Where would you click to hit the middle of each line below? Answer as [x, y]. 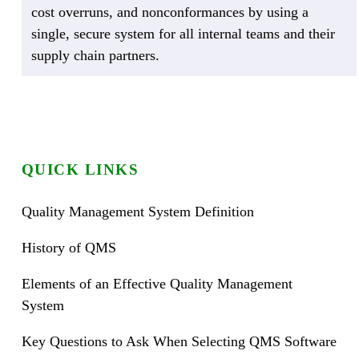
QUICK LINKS [80, 170]
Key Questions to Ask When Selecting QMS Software [179, 342]
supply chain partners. [95, 56]
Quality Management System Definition [137, 212]
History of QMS [69, 248]
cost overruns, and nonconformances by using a [169, 12]
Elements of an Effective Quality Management [157, 284]
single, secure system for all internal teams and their [183, 34]
